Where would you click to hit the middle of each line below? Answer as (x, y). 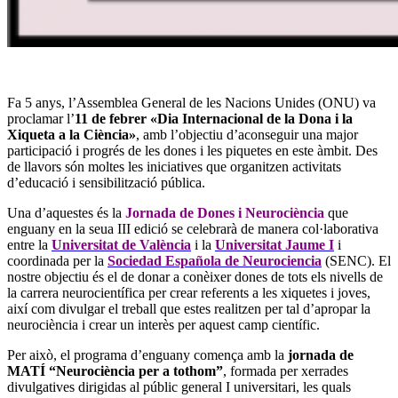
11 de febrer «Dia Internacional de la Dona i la (214, 118)
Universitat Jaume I (275, 244)
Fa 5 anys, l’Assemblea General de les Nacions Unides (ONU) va (191, 102)
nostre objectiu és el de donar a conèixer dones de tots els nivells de (195, 276)
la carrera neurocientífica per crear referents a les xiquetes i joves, (189, 292)
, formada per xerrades (286, 370)
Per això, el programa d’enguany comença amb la (146, 354)
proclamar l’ (41, 118)
